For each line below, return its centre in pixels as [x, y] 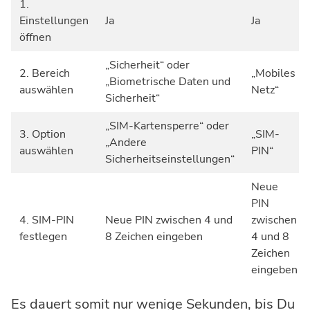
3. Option [43, 135]
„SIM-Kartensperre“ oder [167, 126]
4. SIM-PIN [47, 220]
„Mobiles [273, 74]
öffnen [35, 38]
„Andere [126, 143]
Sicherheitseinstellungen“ [170, 159]
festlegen [43, 237]
